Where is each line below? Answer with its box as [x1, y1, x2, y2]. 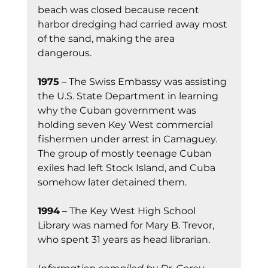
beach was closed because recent [37, 4, 202, 16]
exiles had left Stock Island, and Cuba [37, 162, 218, 174]
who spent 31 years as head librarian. [37, 234, 210, 246]
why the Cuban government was [37, 105, 199, 117]
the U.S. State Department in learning [37, 90, 221, 102]
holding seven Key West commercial [37, 119, 215, 131]
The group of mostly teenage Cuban [37, 148, 214, 160]
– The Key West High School [59, 205, 198, 217]
